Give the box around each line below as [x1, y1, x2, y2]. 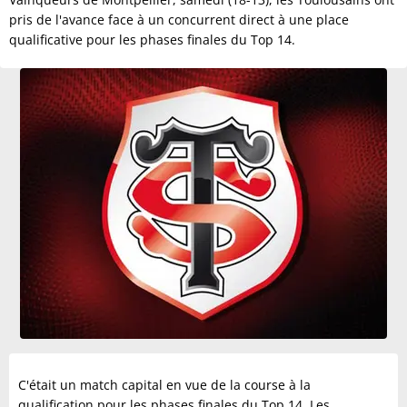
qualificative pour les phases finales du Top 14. [9, 31, 295, 48]
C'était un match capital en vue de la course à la [18, 376, 311, 393]
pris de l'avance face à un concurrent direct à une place [9, 11, 349, 28]
